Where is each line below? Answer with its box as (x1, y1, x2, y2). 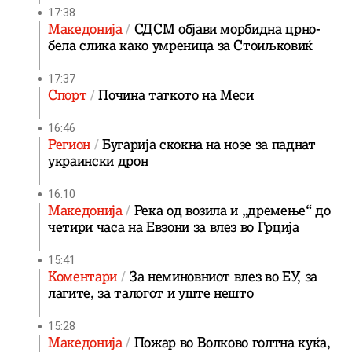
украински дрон (48, 152, 148, 170)
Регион (48, 136, 94, 153)
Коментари (48, 268, 121, 285)
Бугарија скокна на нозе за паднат (101, 136, 316, 153)
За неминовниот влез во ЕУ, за (128, 268, 318, 285)
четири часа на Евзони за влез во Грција (48, 218, 299, 236)
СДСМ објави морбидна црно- (134, 20, 321, 38)
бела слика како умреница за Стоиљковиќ (48, 37, 313, 54)
